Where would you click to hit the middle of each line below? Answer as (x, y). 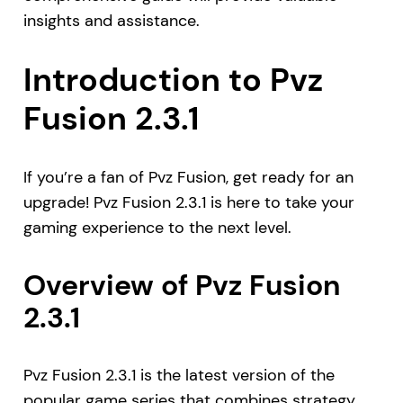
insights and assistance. (111, 21)
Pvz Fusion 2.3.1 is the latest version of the (179, 376)
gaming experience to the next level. (157, 228)
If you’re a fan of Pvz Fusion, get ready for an (188, 178)
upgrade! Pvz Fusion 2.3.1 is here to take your (188, 203)
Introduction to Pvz (173, 80)
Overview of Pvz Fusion (181, 286)
